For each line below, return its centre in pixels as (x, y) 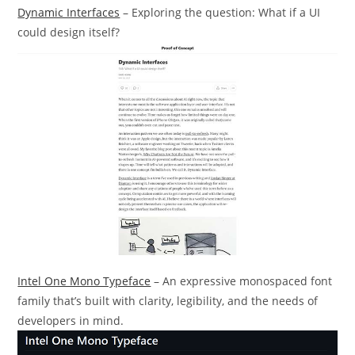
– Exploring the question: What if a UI (220, 12)
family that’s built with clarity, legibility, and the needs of (168, 300)
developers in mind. (71, 320)
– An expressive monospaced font (242, 281)
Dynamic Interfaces (69, 12)
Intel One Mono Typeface (84, 281)
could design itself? (69, 32)
